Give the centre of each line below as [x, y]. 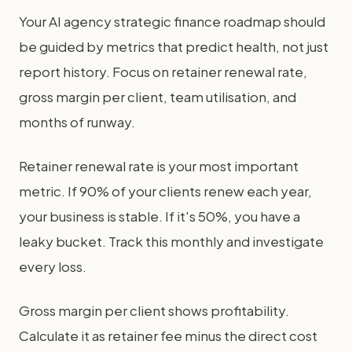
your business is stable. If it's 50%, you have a [159, 216]
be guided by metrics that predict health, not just [174, 46]
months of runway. [77, 122]
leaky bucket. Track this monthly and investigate [171, 241]
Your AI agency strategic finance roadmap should [172, 21]
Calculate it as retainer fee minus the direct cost [168, 335]
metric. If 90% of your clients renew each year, [165, 191]
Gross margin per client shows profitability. [154, 310]
